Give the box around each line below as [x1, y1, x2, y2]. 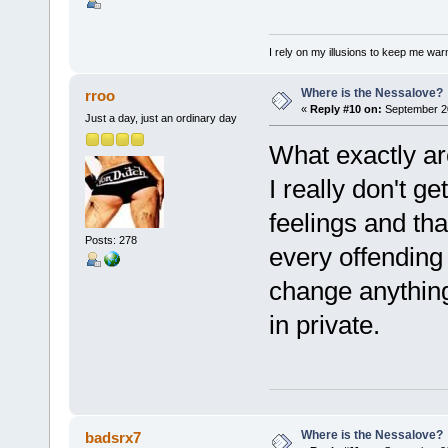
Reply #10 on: [309, 103, 382, 116]
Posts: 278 [84, 234, 137, 246]
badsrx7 [85, 428, 142, 446]
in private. [268, 310, 380, 341]
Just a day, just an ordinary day [84, 112, 237, 125]
